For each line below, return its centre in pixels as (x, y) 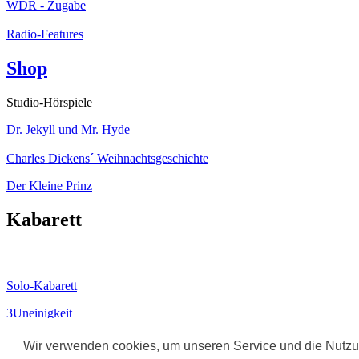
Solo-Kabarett (42, 286)
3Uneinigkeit (39, 313)
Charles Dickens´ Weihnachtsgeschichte (107, 158)
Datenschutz (70, 341)
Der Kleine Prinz (49, 185)
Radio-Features (45, 34)
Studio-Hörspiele (49, 102)
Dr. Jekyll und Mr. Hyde (68, 129)
